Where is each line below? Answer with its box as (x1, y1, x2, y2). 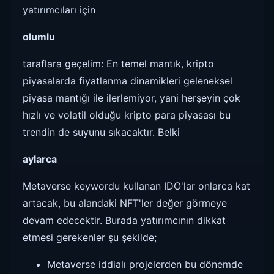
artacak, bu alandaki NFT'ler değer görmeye (23, 196, 227, 209)
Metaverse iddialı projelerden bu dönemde (47, 257, 243, 270)
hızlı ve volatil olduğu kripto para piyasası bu (23, 108, 231, 121)
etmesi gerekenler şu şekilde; (23, 231, 157, 243)
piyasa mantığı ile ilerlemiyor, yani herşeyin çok (23, 91, 240, 104)
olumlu (23, 30, 55, 43)
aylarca (23, 152, 57, 165)
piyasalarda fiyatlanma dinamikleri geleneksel (23, 74, 232, 87)
